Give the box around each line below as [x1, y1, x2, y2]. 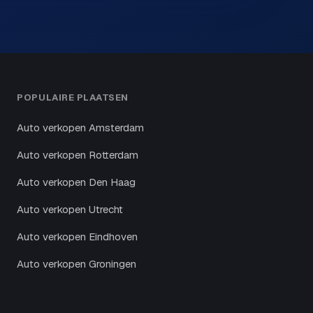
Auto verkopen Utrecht [17, 202, 124, 216]
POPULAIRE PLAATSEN [17, 91, 129, 103]
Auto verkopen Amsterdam [17, 120, 145, 134]
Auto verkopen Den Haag [17, 175, 136, 189]
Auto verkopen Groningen [17, 256, 137, 270]
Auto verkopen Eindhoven [17, 229, 138, 243]
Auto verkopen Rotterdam [17, 147, 139, 161]
